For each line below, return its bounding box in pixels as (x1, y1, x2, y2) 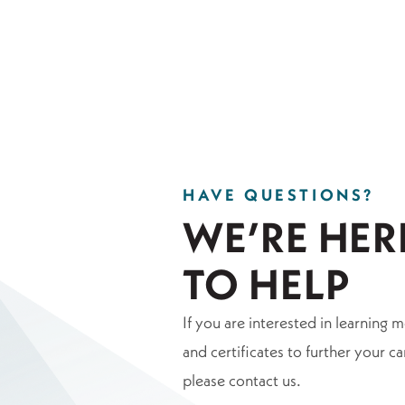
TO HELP (183, 259, 350, 311)
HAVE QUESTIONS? (183, 184, 374, 206)
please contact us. (183, 370, 301, 391)
